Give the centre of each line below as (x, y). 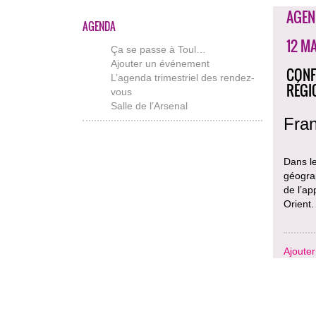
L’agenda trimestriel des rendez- (183, 77)
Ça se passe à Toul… (158, 49)
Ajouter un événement (160, 63)
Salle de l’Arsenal (149, 105)
